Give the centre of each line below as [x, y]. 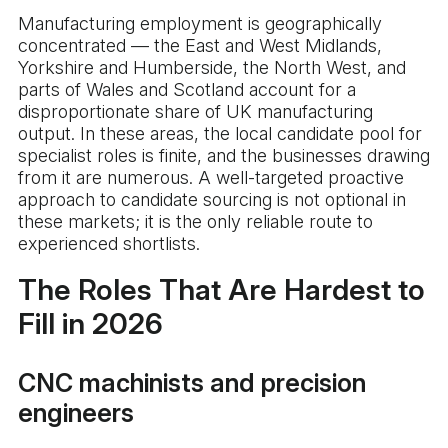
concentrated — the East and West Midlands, [200, 46]
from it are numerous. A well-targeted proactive [211, 178]
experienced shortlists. [109, 244]
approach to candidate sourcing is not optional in [212, 200]
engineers [76, 413]
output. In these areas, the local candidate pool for [220, 134]
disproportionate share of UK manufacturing [195, 112]
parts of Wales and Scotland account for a [187, 90]
